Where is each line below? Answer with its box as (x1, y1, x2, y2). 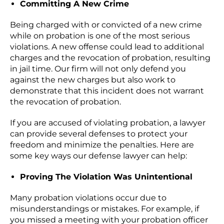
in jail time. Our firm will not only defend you (10, 64, 186, 74)
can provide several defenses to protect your (10, 129, 187, 139)
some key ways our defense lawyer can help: (10, 151, 187, 161)
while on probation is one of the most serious (10, 31, 190, 41)
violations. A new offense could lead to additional (10, 42, 204, 52)
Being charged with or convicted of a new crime (10, 20, 202, 30)
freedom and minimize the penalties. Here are (10, 140, 194, 150)
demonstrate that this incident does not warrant (10, 86, 204, 96)
